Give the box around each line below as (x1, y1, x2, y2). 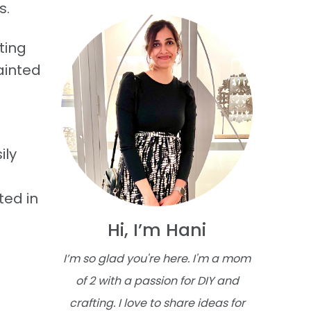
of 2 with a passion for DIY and (75, 273, 239, 289)
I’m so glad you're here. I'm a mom (63, 251, 251, 267)
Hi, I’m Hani (108, 218, 206, 243)
